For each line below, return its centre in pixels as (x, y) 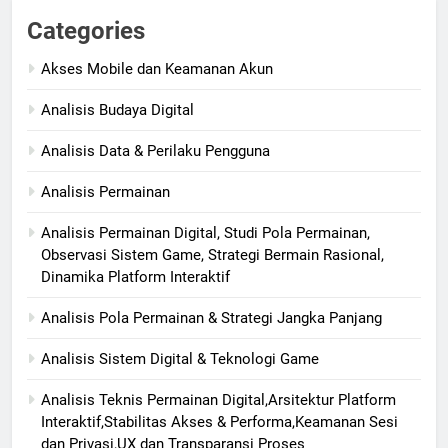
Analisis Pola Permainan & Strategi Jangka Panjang (211, 318)
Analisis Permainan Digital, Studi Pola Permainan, (205, 233)
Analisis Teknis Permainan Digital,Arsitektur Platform (218, 400)
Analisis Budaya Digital (117, 110)
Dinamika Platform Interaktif (135, 277)
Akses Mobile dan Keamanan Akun (157, 69)
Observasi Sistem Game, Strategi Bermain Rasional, (212, 255)
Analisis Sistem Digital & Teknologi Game (180, 359)
